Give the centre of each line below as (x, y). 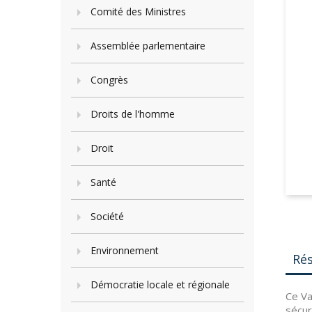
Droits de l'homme (133, 114)
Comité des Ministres (138, 11)
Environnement (125, 250)
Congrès (109, 80)
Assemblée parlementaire (148, 46)
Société (107, 216)
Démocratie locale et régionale (160, 284)
